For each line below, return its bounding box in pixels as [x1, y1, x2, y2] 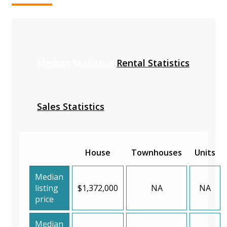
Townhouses [131, 146, 182, 158]
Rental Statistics [117, 56, 190, 69]
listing [35, 182, 58, 194]
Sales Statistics [37, 100, 104, 112]
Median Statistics [37, 56, 115, 69]
